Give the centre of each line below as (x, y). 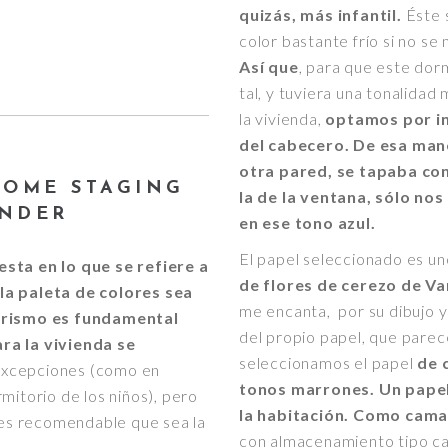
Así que (269, 66)
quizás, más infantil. (320, 14)
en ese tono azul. (311, 222)
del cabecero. (294, 144)
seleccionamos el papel (328, 362)
